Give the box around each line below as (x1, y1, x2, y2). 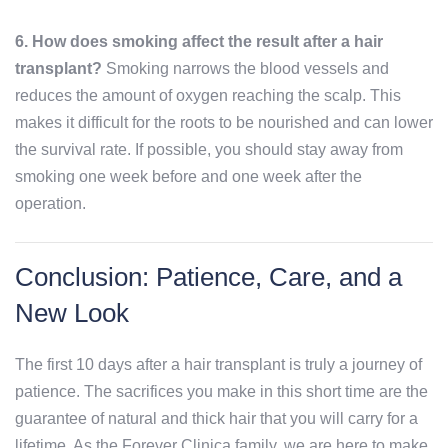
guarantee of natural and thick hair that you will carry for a (15, 410, 418, 428)
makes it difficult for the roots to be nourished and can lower (15, 114, 433, 132)
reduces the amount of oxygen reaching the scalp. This (15, 87, 401, 105)
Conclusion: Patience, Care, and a (15, 262, 402, 293)
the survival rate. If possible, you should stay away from (15, 141, 403, 159)
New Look (15, 298, 129, 329)
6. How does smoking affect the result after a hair (15, 33, 383, 51)
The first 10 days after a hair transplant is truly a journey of (15, 356, 422, 374)
